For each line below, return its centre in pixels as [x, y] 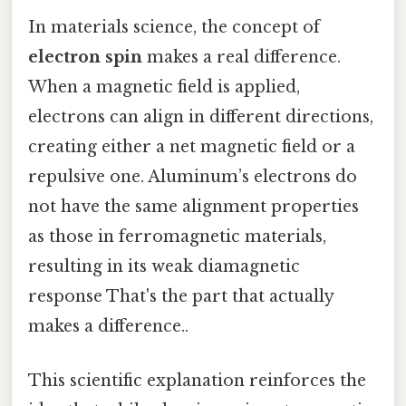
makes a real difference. [242, 58]
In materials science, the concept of [174, 28]
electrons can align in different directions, [201, 117]
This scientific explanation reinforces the [197, 380]
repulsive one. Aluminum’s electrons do [193, 177]
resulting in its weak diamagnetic [164, 267]
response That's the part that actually [181, 297]
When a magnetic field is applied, [164, 87]
